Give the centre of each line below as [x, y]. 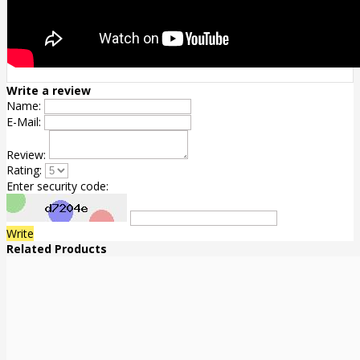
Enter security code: [57, 186]
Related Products [57, 248]
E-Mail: [24, 121]
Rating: [24, 170]
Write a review [49, 90]
